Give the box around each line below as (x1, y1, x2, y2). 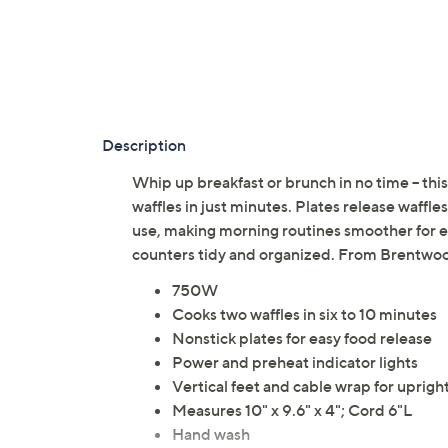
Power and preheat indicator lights (172, 352, 418, 373)
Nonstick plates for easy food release (172, 328, 432, 349)
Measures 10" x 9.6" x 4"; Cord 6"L (172, 400, 412, 421)
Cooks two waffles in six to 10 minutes (172, 304, 437, 325)
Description (102, 135, 186, 156)
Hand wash (172, 424, 250, 445)
